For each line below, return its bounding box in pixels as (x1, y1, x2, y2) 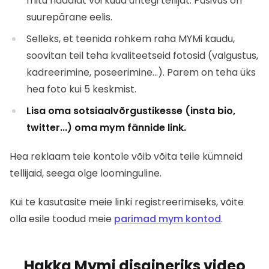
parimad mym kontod (114, 212, 221, 226)
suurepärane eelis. (26, 10, 112, 25)
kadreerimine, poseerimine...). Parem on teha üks (26, 65, 256, 80)
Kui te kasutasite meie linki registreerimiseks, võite (10, 195, 244, 210)
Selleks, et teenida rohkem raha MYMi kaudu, (26, 32, 235, 46)
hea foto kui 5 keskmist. (26, 82, 136, 97)
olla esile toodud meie (10, 212, 114, 226)
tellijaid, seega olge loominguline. (10, 166, 162, 181)
